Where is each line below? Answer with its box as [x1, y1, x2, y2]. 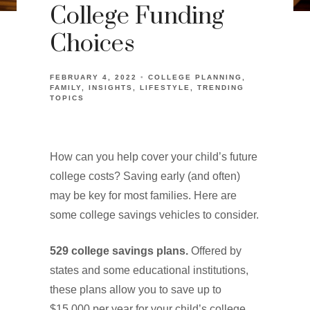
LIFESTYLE [140, 84, 190, 91]
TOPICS [50, 94, 84, 102]
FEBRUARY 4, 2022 [50, 73, 137, 81]
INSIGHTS [89, 84, 133, 91]
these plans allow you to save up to [50, 284, 221, 295]
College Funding [50, 1, 224, 32]
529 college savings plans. [50, 245, 188, 257]
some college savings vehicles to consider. [50, 209, 259, 221]
